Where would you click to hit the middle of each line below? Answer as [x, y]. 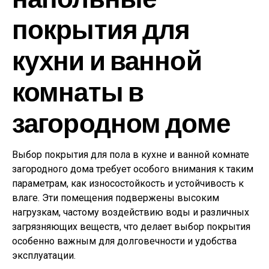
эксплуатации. [44, 256]
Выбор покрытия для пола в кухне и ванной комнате [131, 155]
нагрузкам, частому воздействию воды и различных [131, 213]
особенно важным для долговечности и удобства [124, 241]
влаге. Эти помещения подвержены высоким [116, 198]
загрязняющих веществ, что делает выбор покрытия [131, 227]
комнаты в [78, 91]
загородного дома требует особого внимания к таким [133, 169]
